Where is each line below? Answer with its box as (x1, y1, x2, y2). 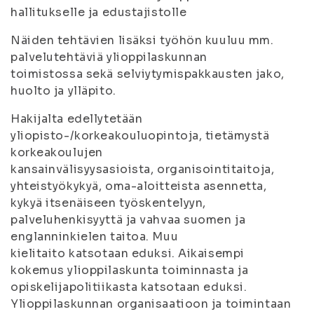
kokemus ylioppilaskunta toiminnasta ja (11, 263, 249, 278)
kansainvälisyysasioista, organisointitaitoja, (11, 162, 275, 177)
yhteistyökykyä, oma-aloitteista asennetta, (11, 179, 267, 193)
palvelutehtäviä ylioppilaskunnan (11, 50, 207, 64)
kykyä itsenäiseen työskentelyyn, (11, 196, 206, 210)
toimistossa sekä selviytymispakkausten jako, (11, 67, 285, 81)
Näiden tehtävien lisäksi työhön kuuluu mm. (11, 33, 274, 48)
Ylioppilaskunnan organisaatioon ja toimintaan (11, 296, 292, 311)
